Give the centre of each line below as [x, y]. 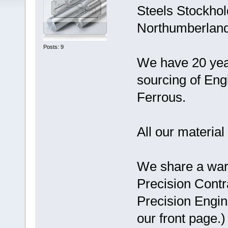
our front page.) [181, 219]
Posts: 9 [53, 47]
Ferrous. [161, 97]
